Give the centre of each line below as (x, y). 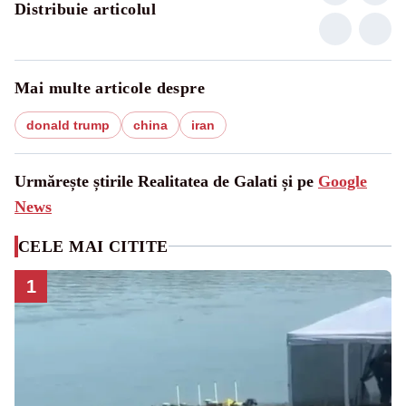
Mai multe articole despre (110, 87)
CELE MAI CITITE (93, 246)
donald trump (68, 125)
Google (343, 181)
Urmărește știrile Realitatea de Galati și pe (166, 181)
